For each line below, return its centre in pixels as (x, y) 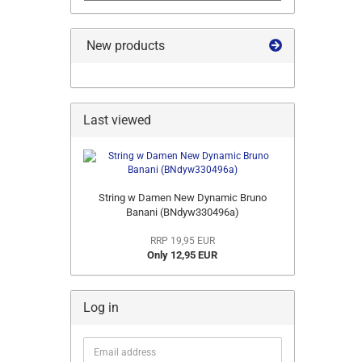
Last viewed (117, 120)
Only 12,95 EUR (183, 255)
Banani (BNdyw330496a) (182, 212)
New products (124, 46)
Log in (101, 307)
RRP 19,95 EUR (182, 241)
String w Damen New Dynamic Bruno (182, 198)
